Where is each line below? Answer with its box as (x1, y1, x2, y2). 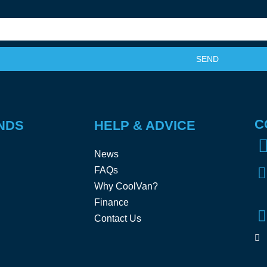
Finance (94, 197, 129, 207)
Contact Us (94, 213, 142, 223)
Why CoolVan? (94, 181, 159, 191)
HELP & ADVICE (94, 117, 196, 133)
